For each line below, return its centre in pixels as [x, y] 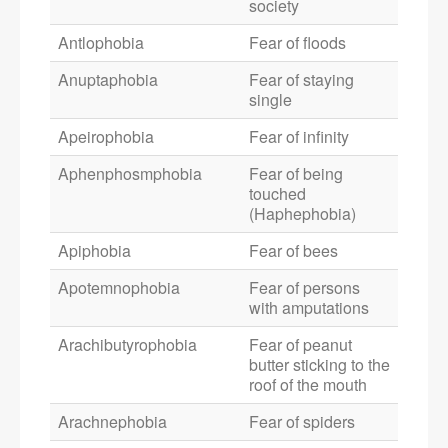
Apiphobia [94, 251]
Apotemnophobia [119, 288]
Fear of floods [297, 43]
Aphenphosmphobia [130, 174]
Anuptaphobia [108, 80]
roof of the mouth [308, 385]
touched [277, 194]
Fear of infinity [299, 137]
